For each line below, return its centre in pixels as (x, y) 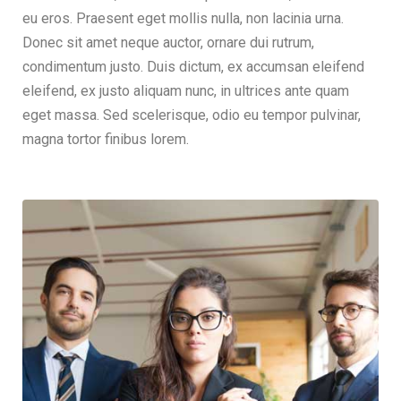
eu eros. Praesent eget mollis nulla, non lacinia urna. (183, 19)
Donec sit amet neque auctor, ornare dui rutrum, (168, 43)
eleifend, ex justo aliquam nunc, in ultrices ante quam (186, 91)
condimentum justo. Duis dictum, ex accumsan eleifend (193, 67)
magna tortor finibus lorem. (106, 140)
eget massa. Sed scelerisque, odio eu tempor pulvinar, (192, 115)
